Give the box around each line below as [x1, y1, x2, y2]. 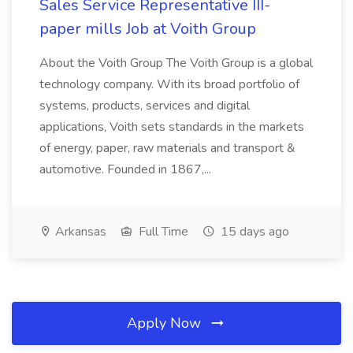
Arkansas [52, 223, 106, 240]
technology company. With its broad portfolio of [39, 76, 299, 93]
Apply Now [127, 314, 205, 333]
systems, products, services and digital [39, 97, 250, 114]
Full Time [136, 223, 188, 240]
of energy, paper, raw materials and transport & [39, 139, 295, 157]
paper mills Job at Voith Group [39, 18, 256, 39]
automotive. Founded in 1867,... [39, 161, 211, 178]
